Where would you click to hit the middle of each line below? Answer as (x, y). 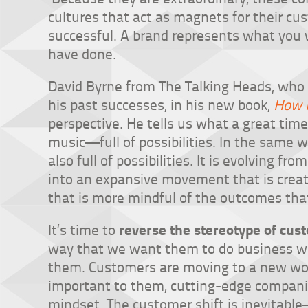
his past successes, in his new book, (161, 104)
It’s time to (84, 229)
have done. (82, 53)
